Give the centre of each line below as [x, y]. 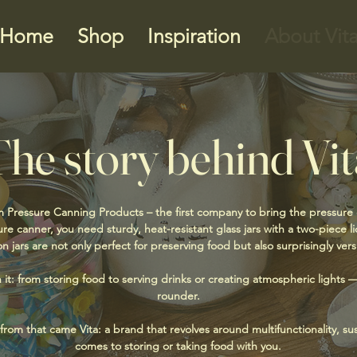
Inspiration [194, 36]
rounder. [178, 296]
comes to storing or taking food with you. [178, 346]
